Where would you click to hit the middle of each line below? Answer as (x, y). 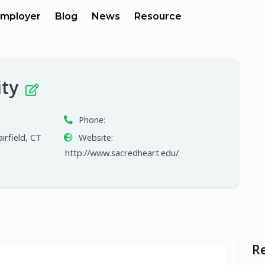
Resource (158, 16)
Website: (96, 137)
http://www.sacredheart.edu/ (122, 152)
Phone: (92, 119)
